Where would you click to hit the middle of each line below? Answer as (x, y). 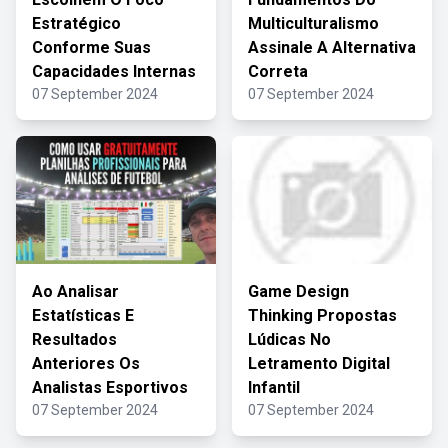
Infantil (274, 387)
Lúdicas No (289, 339)
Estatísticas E (83, 315)
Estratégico (76, 23)
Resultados (74, 339)
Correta (278, 71)
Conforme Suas (91, 47)
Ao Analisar (75, 291)
